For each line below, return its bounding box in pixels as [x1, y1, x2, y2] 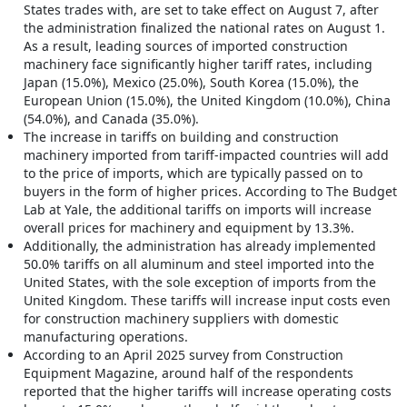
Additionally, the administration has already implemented [24, 236, 376, 254]
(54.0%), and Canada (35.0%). [24, 109, 199, 127]
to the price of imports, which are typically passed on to [24, 164, 362, 182]
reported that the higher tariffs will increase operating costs [24, 382, 392, 400]
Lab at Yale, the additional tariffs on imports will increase [24, 200, 372, 218]
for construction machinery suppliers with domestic [24, 309, 339, 327]
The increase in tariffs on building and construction [24, 127, 339, 145]
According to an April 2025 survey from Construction [24, 345, 343, 363]
